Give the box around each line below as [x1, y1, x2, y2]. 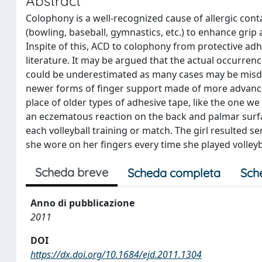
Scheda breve [35, 165, 108, 180]
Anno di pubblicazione [30, 196, 135, 209]
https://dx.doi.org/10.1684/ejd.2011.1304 [30, 248, 202, 261]
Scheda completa [127, 166, 220, 180]
